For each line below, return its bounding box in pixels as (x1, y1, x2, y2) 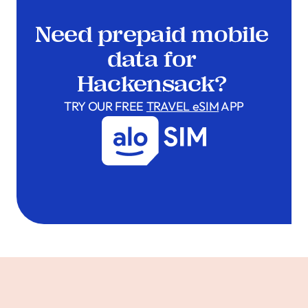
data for (107, 46, 197, 72)
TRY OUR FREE (64, 98, 146, 114)
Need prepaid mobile (34, 21, 269, 47)
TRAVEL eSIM (146, 98, 219, 114)
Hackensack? (76, 71, 226, 97)
